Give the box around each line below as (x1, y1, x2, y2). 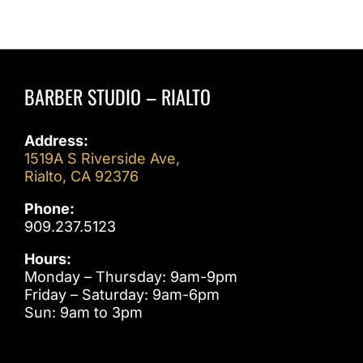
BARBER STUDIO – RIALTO (24, 81, 211, 111)
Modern (283, 23, 357, 44)
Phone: (24, 199, 75, 217)
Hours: (24, 250, 71, 267)
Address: (24, 131, 88, 149)
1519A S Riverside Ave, (24, 149, 180, 167)
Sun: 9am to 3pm (24, 303, 143, 321)
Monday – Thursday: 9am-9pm (24, 267, 237, 285)
